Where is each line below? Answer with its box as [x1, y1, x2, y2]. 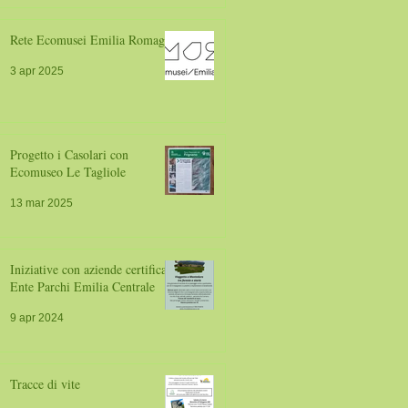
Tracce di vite [10, 375, 80, 393]
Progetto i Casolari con [10, 146, 128, 163]
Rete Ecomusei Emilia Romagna [10, 31, 177, 48]
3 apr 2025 [10, 65, 64, 77]
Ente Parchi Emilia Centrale [10, 278, 155, 295]
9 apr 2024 [10, 311, 64, 324]
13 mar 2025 [10, 197, 73, 209]
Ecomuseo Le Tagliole [10, 163, 126, 180]
